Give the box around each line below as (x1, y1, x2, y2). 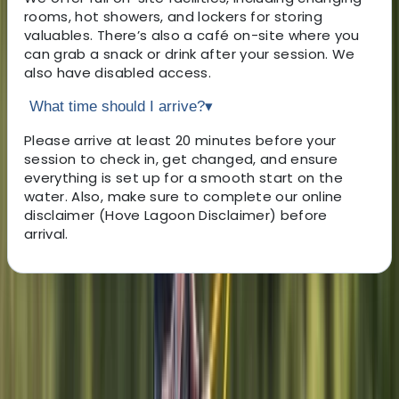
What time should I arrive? (29, 97, 205, 115)
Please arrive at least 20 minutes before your (24, 130, 337, 150)
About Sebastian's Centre (7, 336, 287, 366)
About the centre (7, 296, 129, 317)
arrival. (24, 224, 69, 243)
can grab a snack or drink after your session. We (24, 44, 355, 63)
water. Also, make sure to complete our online (24, 186, 343, 206)
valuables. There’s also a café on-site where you (24, 25, 360, 45)
